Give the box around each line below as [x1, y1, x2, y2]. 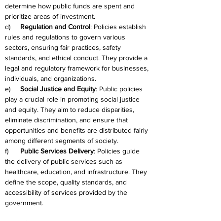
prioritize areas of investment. [5, 12, 95, 20]
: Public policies [96, 85, 145, 93]
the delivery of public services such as [5, 157, 124, 165]
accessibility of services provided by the [5, 188, 129, 196]
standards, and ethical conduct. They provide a [5, 54, 149, 62]
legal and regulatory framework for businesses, [5, 64, 150, 72]
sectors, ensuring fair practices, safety [5, 43, 123, 51]
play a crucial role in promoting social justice [5, 95, 142, 103]
